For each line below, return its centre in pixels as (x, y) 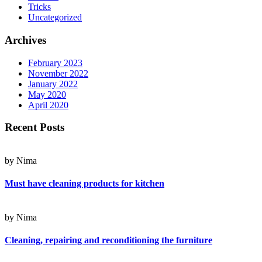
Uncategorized (55, 18)
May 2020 (47, 94)
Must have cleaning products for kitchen (85, 184)
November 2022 (58, 73)
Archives (25, 40)
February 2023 (55, 63)
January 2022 (53, 84)
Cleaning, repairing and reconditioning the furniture (108, 240)
